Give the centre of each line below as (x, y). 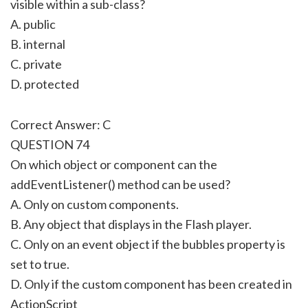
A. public (33, 24)
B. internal (38, 44)
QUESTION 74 (50, 144)
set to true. (40, 264)
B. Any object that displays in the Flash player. (131, 224)
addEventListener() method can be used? (120, 184)
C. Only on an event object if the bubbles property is (148, 244)
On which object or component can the (114, 164)
